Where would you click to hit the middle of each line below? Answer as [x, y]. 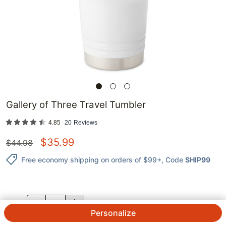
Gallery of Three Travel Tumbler [76, 105]
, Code [172, 159]
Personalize [113, 213]
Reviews [86, 123]
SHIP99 [198, 159]
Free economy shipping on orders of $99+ [91, 159]
